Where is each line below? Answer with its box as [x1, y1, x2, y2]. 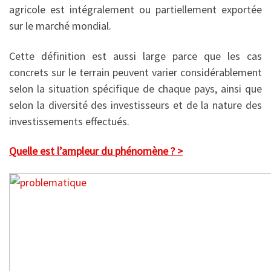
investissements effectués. [9, 114, 129, 128]
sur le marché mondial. [9, 19, 111, 33]
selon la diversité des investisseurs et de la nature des [9, 97, 262, 112]
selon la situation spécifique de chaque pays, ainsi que [9, 81, 262, 96]
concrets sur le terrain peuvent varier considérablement [9, 65, 262, 79]
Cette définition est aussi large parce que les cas [9, 48, 262, 63]
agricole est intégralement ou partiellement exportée [9, 2, 262, 17]
